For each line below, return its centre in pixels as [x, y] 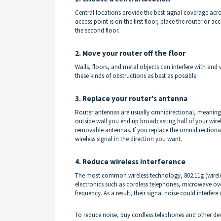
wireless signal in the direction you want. [129, 139]
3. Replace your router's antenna [131, 98]
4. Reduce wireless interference [130, 161]
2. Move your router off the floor [130, 53]
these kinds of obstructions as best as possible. [136, 75]
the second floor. [97, 30]
